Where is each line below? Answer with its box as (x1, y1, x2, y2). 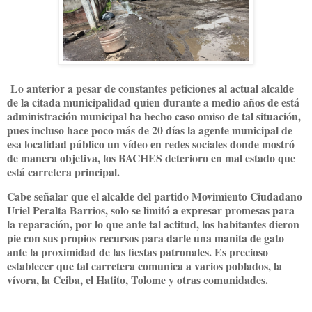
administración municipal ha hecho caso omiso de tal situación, (7, 107, 301, 124)
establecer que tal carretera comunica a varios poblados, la (7, 258, 282, 274)
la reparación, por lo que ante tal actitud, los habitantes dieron (7, 216, 299, 233)
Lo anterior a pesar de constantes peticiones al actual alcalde (7, 79, 294, 96)
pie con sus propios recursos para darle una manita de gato (7, 230, 284, 247)
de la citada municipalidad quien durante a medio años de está (7, 93, 299, 110)
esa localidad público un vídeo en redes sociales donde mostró (7, 135, 295, 152)
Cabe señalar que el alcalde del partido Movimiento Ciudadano (7, 188, 302, 205)
